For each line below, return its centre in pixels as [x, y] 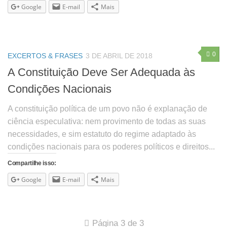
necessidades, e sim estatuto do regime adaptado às [102, 134]
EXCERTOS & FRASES [45, 56]
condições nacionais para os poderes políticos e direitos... [111, 147]
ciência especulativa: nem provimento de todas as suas [107, 122]
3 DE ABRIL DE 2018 [119, 56]
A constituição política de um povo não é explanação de [107, 109]
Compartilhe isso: [32, 163]
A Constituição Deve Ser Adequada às [101, 72]
